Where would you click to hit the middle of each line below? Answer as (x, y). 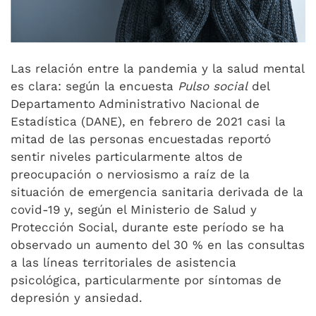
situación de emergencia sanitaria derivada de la (157, 192)
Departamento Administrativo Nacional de (135, 104)
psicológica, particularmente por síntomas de (146, 280)
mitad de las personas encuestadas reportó (141, 139)
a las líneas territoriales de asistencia (123, 262)
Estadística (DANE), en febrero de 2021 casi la (148, 121)
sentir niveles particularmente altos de (127, 157)
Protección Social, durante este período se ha (147, 227)
